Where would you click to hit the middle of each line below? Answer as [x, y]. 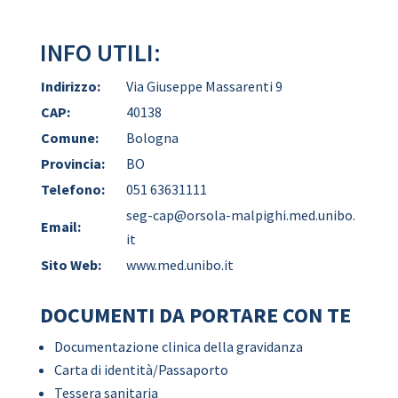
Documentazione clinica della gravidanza [178, 346]
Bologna [152, 138]
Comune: [69, 138]
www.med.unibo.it [179, 265]
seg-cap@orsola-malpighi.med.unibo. [240, 215]
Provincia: [72, 163]
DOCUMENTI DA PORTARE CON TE [195, 315]
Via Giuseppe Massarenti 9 [204, 86]
